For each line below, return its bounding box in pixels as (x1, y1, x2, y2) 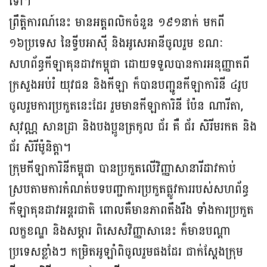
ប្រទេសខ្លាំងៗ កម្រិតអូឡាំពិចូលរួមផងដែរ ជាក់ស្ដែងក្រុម (9, 241, 243, 263)
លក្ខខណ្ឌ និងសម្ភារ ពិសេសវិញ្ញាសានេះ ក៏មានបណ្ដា (9, 221, 231, 243)
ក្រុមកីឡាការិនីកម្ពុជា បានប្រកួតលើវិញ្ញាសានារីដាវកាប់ (9, 158, 236, 180)
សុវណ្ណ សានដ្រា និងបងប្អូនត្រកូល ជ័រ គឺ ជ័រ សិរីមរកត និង (9, 116, 257, 138)
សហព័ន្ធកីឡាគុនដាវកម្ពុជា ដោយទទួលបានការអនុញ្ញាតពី (9, 54, 250, 76)
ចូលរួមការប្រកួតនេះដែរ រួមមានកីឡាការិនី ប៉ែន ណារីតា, (9, 95, 243, 117)
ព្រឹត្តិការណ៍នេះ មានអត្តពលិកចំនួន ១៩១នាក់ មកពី (9, 12, 225, 34)
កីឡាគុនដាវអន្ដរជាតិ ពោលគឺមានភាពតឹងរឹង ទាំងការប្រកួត (9, 200, 254, 222)
